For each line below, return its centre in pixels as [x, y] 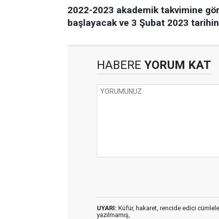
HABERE [119, 65]
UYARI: [107, 208]
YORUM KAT [176, 65]
